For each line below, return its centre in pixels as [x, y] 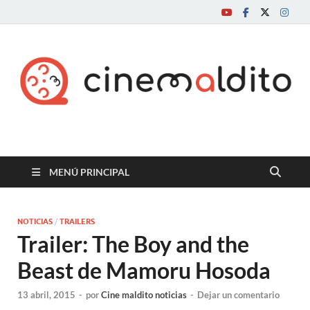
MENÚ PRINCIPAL [89, 172]
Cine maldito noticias [144, 295]
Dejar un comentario [238, 295]
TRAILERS [77, 221]
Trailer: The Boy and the [133, 244]
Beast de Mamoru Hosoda [144, 270]
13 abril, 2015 [46, 295]
